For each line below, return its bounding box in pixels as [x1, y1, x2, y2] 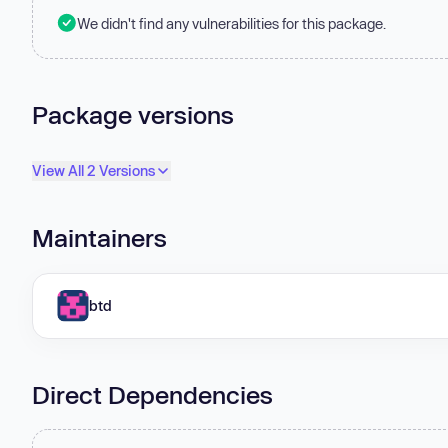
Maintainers [32, 223, 167, 253]
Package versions [32, 99, 234, 129]
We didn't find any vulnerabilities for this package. [77, 14, 386, 32]
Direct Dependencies [32, 379, 273, 409]
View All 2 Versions [32, 162, 155, 180]
